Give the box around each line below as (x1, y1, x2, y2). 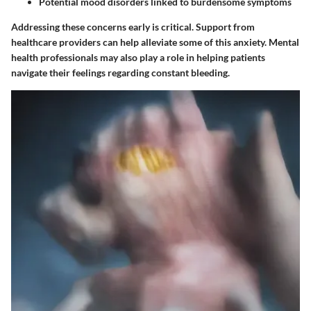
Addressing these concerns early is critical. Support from (11, 20, 255, 33)
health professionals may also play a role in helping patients (11, 51, 265, 63)
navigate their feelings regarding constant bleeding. (11, 66, 230, 78)
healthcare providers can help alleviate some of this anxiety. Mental (11, 35, 299, 48)
